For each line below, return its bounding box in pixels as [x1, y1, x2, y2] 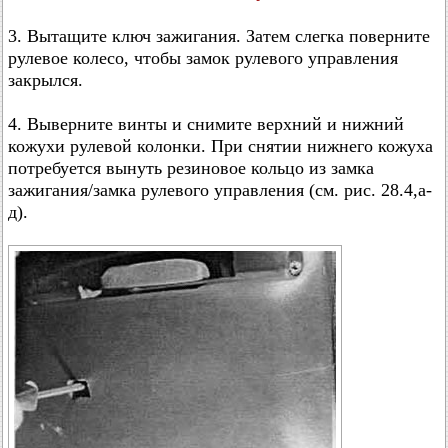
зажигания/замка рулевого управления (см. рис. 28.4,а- [8, 180, 432, 200]
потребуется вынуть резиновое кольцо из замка [8, 158, 374, 178]
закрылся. [8, 70, 83, 90]
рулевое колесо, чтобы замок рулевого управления [8, 48, 398, 68]
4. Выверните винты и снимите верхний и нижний [8, 114, 404, 134]
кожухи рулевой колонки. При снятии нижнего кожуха [8, 136, 433, 156]
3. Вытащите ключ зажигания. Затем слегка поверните [8, 26, 430, 46]
